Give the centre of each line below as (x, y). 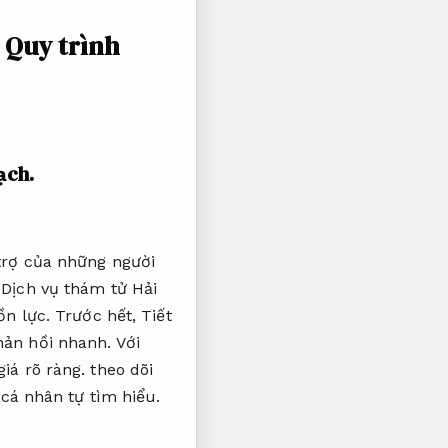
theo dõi (119, 370)
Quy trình (62, 45)
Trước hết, (96, 316)
